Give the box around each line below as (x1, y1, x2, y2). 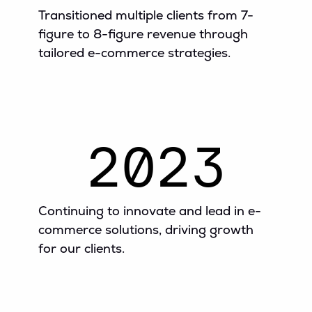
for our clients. (38, 240, 125, 257)
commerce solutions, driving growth (38, 221, 253, 238)
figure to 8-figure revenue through (38, 26, 248, 42)
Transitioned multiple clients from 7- (38, 7, 253, 24)
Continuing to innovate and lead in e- (38, 203, 261, 219)
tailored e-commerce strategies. (38, 45, 231, 61)
